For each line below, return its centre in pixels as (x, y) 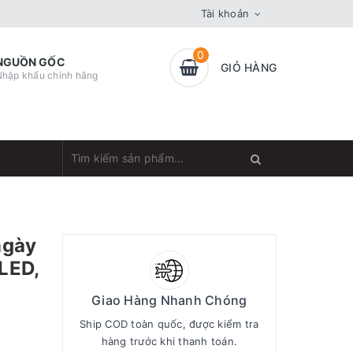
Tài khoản (225, 13)
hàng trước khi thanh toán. (169, 341)
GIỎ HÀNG (249, 67)
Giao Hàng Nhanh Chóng (169, 300)
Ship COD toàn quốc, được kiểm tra (169, 324)
